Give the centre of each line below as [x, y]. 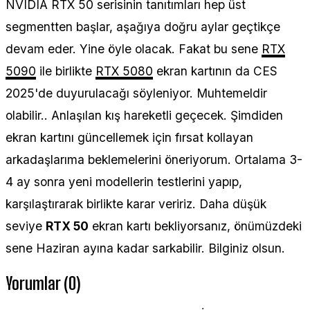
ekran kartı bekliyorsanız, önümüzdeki [195, 226]
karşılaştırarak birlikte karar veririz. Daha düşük [136, 204]
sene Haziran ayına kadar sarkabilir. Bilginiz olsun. [145, 248]
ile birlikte [66, 71]
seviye [26, 226]
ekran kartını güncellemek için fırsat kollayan [129, 138]
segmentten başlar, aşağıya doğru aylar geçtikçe [143, 27]
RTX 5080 [124, 71]
